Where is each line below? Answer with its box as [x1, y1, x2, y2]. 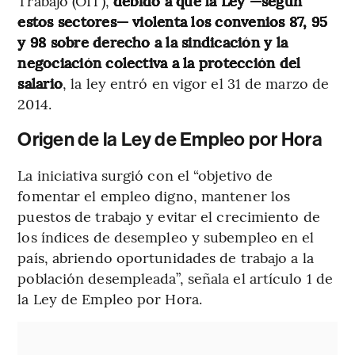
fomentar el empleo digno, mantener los [17, 185, 291, 206]
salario [17, 73, 63, 94]
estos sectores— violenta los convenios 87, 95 [17, 11, 328, 32]
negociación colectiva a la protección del [17, 52, 301, 73]
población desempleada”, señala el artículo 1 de [17, 268, 334, 288]
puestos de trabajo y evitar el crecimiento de [17, 206, 320, 227]
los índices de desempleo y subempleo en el [17, 227, 315, 247]
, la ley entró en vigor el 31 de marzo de [63, 73, 330, 94]
